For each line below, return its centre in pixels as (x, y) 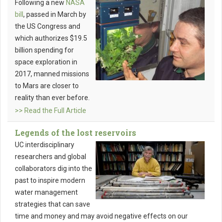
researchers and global (51, 157)
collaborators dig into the (54, 169)
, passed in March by (55, 15)
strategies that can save (53, 204)
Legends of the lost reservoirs (76, 133)
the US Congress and (48, 27)
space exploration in (46, 62)
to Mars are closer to (47, 86)
